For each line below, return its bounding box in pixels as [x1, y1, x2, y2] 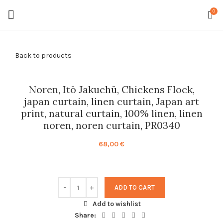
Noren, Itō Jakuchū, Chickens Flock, [28, 83, 195, 96]
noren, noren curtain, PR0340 [43, 119, 180, 131]
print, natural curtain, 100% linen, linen [20, 107, 203, 119]
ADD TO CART [114, 184, 155, 191]
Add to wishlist [92, 199, 141, 208]
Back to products [15, 51, 72, 60]
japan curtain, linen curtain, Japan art [24, 95, 199, 108]
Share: [75, 211, 96, 220]
